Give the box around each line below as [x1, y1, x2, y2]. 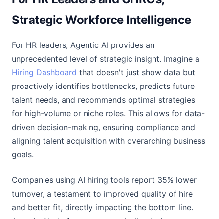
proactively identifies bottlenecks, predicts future [12, 81, 195, 91]
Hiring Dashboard [12, 67, 77, 77]
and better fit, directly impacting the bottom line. [12, 202, 193, 212]
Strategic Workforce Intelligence [12, 13, 191, 27]
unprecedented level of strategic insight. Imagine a [12, 54, 199, 64]
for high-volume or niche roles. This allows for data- [12, 109, 205, 118]
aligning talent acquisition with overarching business [12, 136, 205, 146]
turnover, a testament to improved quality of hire [12, 189, 193, 198]
